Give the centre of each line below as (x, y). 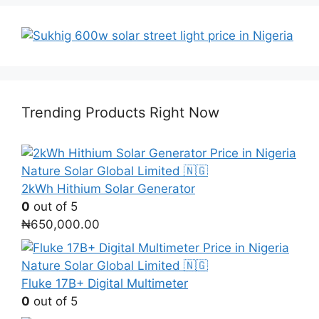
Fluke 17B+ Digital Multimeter (105, 284)
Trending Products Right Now (120, 112)
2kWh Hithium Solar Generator (108, 188)
